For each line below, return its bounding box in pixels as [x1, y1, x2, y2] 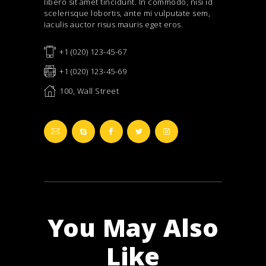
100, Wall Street [59, 85, 119, 96]
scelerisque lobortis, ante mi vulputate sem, [44, 8, 210, 19]
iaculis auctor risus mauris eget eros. [44, 19, 183, 30]
